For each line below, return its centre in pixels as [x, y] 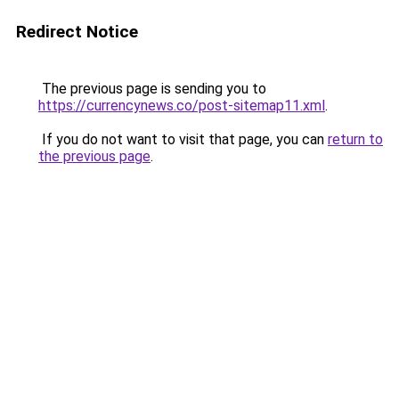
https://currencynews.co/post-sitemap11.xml [182, 106]
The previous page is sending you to [152, 89]
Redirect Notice [77, 32]
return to [355, 139]
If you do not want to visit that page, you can [183, 139]
